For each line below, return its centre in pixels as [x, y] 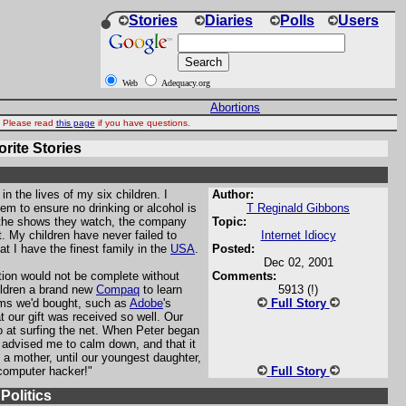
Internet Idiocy [298, 235]
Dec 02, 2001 [298, 262]
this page [75, 123]
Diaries [229, 20]
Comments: [242, 276]
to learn [161, 290]
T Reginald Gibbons [298, 208]
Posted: [232, 249]
